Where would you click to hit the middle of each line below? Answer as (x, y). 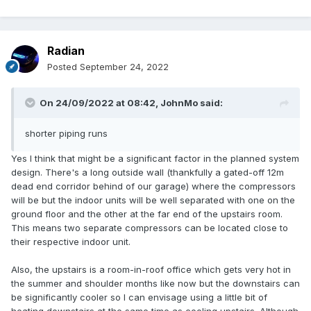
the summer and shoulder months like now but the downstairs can (155, 284)
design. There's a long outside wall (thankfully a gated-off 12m (148, 173)
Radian (66, 51)
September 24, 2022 (124, 67)
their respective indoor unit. (71, 242)
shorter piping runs (66, 134)
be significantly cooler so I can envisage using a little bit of (139, 297)
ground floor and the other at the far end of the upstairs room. (147, 214)
